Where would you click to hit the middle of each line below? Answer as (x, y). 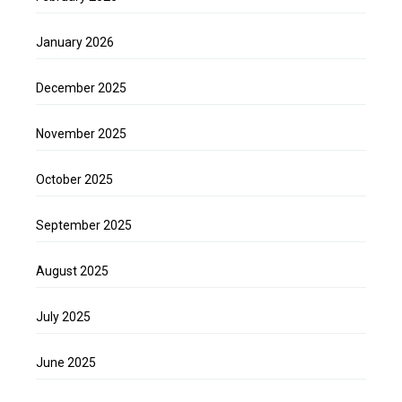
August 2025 (72, 271)
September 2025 (84, 226)
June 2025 (66, 363)
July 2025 (63, 317)
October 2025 (74, 180)
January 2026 (75, 43)
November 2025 (81, 134)
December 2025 (81, 88)
